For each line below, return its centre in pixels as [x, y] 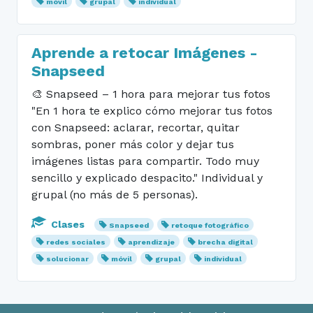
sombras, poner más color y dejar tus [133, 144]
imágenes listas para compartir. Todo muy [145, 161]
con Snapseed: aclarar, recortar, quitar [136, 127]
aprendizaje [152, 242]
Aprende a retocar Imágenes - [145, 52]
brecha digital [226, 242]
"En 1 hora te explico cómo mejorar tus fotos [152, 110]
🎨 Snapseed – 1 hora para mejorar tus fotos [151, 94]
